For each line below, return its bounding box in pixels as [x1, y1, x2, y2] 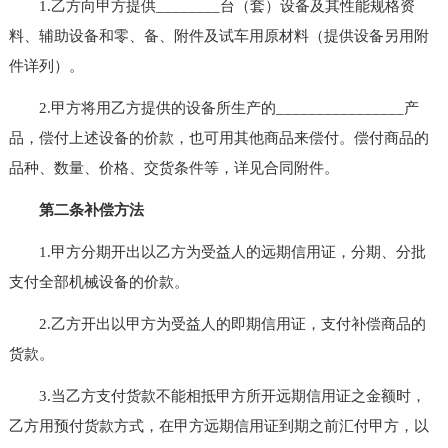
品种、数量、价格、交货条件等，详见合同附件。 [8, 159, 339, 176]
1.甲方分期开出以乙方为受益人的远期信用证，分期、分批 [8, 243, 426, 260]
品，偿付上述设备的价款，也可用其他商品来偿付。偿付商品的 [8, 129, 429, 146]
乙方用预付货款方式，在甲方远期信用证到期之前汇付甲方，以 [8, 417, 429, 434]
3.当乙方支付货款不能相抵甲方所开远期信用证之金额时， [8, 387, 426, 404]
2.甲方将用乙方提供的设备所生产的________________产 [8, 99, 419, 116]
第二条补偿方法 [38, 201, 144, 218]
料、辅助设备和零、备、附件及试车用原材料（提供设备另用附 [8, 27, 429, 44]
